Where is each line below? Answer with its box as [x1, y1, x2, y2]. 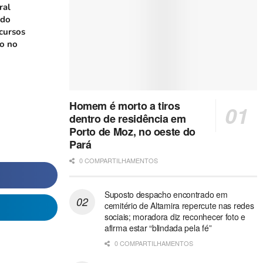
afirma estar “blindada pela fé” [104, 222, 212, 234]
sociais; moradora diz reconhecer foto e [104, 211, 246, 223]
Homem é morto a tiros [69, 98, 180, 114]
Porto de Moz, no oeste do [69, 124, 195, 140]
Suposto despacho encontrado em [104, 188, 228, 201]
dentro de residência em [69, 111, 186, 127]
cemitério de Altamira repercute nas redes [104, 200, 254, 212]
